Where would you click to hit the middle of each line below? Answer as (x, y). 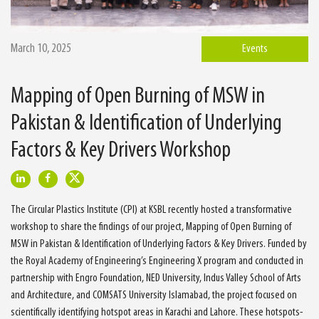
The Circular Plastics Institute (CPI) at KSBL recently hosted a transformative (151, 210)
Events (255, 49)
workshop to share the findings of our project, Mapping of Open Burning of (151, 227)
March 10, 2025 (41, 48)
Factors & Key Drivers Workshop (121, 151)
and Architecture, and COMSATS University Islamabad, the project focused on (154, 295)
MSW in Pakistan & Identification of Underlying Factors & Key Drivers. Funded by (159, 244)
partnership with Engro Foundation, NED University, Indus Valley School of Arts (156, 278)
